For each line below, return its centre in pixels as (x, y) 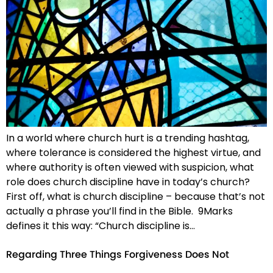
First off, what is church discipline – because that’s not (136, 196)
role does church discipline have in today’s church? (129, 182)
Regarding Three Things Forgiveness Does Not (118, 256)
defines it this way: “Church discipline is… (101, 225)
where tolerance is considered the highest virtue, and (133, 152)
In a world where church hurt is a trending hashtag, (128, 138)
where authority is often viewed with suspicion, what (130, 167)
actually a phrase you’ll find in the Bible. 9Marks (119, 211)
